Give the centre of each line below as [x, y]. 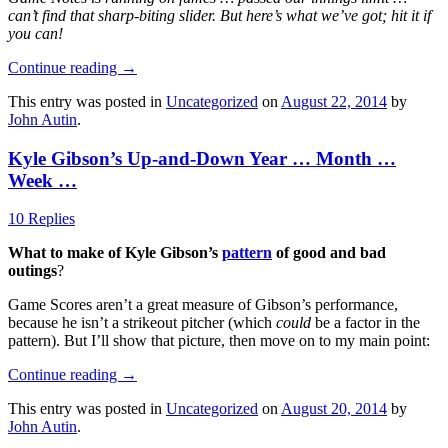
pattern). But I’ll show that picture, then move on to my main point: [219, 341]
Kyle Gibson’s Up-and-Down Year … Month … [202, 158]
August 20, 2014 [334, 409]
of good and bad [329, 253]
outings [32, 271]
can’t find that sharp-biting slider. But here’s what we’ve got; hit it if [219, 15]
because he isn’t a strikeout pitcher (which [142, 323]
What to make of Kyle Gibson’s [115, 253]
